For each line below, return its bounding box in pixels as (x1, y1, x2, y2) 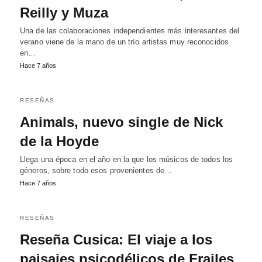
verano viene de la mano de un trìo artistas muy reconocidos (20, 37, 229, 46)
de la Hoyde (20, 133, 99, 149)
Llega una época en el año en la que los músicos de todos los (20, 155, 233, 164)
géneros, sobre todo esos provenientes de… (20, 166, 173, 175)
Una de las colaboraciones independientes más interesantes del (20, 26, 240, 35)
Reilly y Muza (20, 5, 108, 20)
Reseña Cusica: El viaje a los (20, 232, 212, 247)
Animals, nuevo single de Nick (20, 114, 223, 130)
